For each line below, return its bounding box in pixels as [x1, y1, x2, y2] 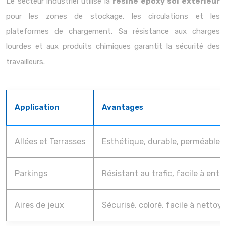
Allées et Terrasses [15, 137, 85, 146]
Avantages [102, 103, 143, 112]
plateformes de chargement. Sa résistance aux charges [6, 27, 220, 36]
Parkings [15, 168, 47, 178]
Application [15, 103, 60, 112]
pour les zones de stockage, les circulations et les [6, 12, 220, 21]
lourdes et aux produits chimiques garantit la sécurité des [6, 42, 220, 51]
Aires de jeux [15, 200, 64, 210]
